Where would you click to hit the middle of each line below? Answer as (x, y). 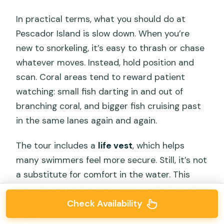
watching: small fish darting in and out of (100, 91)
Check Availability (104, 203)
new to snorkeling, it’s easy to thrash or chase (110, 48)
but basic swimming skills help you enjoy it (103, 203)
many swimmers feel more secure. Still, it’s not (112, 160)
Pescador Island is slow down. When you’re (103, 33)
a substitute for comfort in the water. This (103, 174)
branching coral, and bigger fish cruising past (109, 106)
